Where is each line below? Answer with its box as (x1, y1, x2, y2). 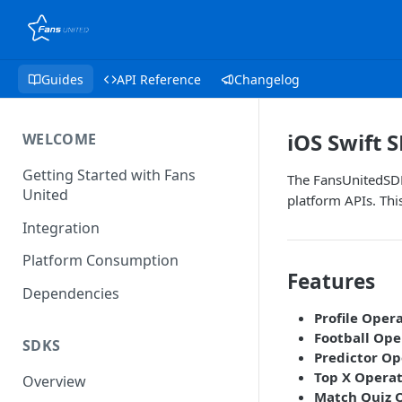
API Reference (117, 70, 201, 88)
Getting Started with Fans (22, 164, 196, 185)
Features (287, 267, 375, 295)
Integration (22, 217, 100, 238)
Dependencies (22, 284, 119, 304)
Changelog (234, 70, 300, 88)
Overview (22, 371, 86, 391)
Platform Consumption (22, 250, 179, 271)
